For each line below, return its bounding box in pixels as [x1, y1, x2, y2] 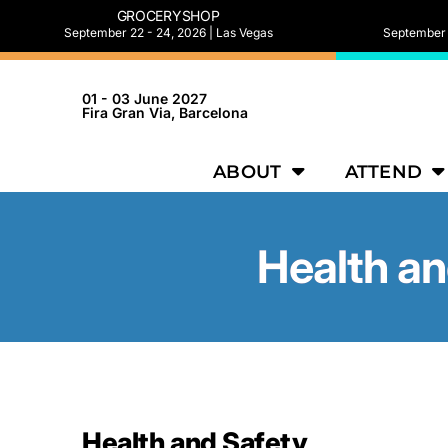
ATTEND [344, 160, 423, 182]
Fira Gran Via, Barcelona [82, 103, 249, 121]
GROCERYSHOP [116, 7, 220, 24]
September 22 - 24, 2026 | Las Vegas [63, 25, 273, 40]
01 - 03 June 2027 [82, 89, 208, 107]
